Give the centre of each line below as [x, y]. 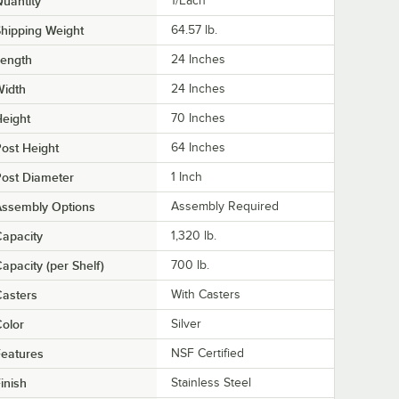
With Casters [206, 295]
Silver [186, 324]
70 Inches [198, 118]
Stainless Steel [211, 383]
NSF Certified [208, 354]
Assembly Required [225, 207]
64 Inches [198, 148]
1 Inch [187, 177]
